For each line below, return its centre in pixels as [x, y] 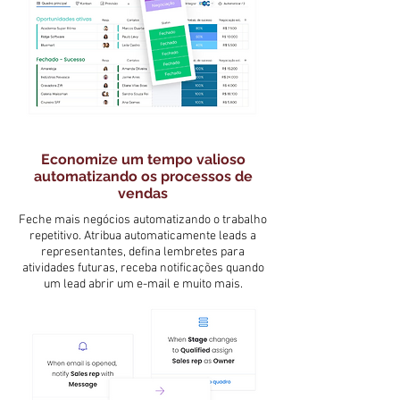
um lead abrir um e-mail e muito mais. [143, 285]
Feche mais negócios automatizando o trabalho [143, 221]
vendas [143, 194]
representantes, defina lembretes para [143, 253]
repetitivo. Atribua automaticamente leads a [143, 237]
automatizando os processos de [143, 177]
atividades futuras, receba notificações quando [143, 269]
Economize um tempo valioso [143, 160]
